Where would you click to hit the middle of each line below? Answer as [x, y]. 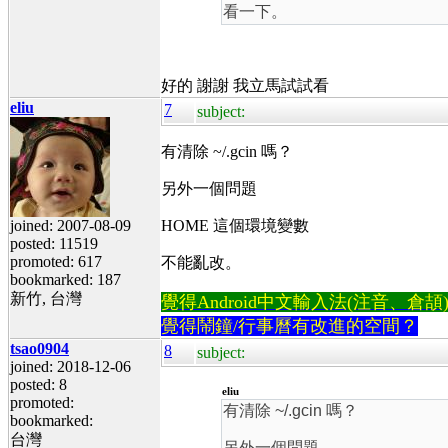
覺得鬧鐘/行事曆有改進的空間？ [289, 325]
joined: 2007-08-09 [70, 225]
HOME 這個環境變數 [235, 225]
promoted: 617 [56, 261]
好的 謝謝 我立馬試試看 [245, 85]
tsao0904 [39, 348]
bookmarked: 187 [65, 279]
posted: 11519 [54, 243]
